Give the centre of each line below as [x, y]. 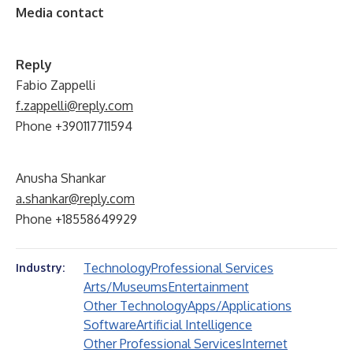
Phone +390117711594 [74, 126]
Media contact [60, 13]
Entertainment [208, 287]
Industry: [40, 268]
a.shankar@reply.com [75, 199]
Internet [265, 344]
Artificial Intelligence [194, 325]
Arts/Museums [126, 287]
